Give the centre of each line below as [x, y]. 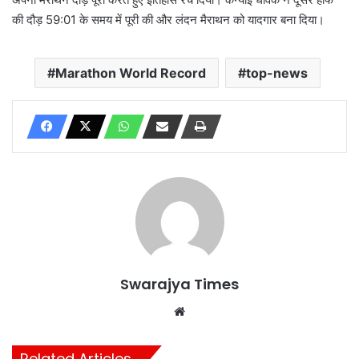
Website [211, 310]
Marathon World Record [131, 73]
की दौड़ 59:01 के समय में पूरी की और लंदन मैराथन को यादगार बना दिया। [168, 19]
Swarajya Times [179, 284]
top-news [277, 73]
